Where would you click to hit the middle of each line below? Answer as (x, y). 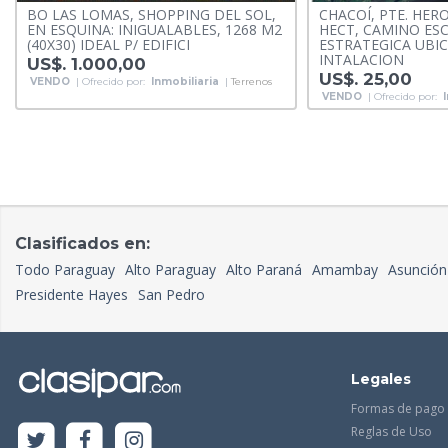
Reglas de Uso (391, 432)
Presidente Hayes (71, 295)
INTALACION (361, 60)
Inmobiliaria (185, 82)
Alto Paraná (264, 270)
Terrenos (251, 82)
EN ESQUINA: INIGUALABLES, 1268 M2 (154, 30)
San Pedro (171, 295)
